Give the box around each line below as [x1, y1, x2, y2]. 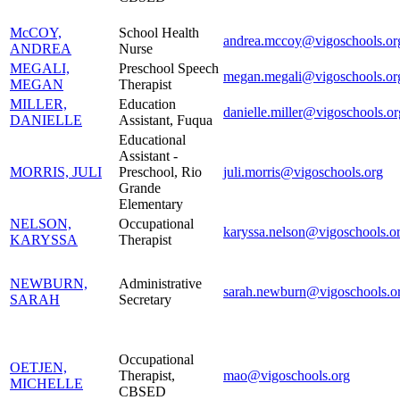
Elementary [119, 196, 183, 212]
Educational [119, 131, 186, 147]
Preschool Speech [119, 60, 219, 76]
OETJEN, [10, 359, 67, 375]
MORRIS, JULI [10, 163, 102, 179]
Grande [119, 179, 161, 196]
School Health [119, 24, 199, 40]
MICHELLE [10, 375, 83, 391]
